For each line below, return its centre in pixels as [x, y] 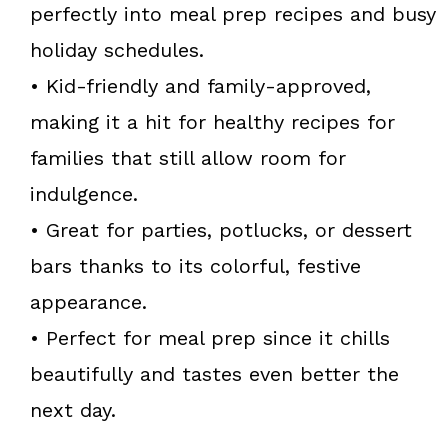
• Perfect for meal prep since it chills [210, 337]
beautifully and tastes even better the [214, 373]
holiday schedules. [117, 49]
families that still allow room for [188, 157]
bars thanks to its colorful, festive [195, 265]
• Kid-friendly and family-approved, [200, 85]
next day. [73, 409]
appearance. [88, 301]
